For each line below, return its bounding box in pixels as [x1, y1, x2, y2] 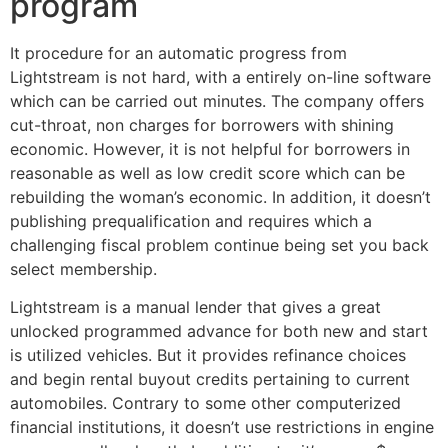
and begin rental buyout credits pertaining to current [10, 369, 410, 390]
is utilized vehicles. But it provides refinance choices [10, 345, 406, 366]
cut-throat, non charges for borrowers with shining [10, 114, 394, 135]
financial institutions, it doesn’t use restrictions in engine [10, 417, 434, 438]
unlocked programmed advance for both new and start [10, 321, 428, 342]
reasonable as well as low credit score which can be [10, 162, 405, 183]
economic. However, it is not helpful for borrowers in [10, 138, 410, 159]
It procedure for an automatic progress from [10, 42, 347, 63]
